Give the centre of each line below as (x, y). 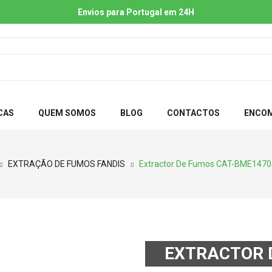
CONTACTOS (193, 113)
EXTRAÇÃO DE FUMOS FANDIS (66, 164)
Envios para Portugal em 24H (136, 12)
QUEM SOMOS (67, 113)
